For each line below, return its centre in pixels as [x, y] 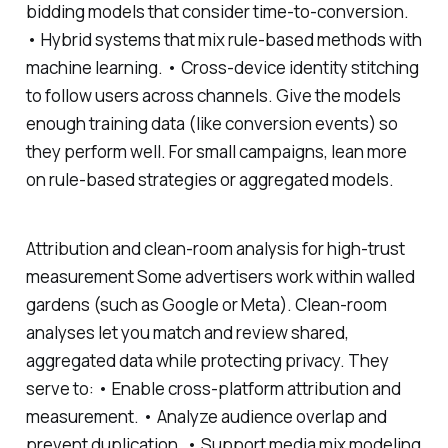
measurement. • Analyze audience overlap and [206, 416]
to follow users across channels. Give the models [213, 95]
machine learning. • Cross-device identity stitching [222, 67]
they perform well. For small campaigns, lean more [216, 151]
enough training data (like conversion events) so [211, 123]
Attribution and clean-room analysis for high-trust [215, 248]
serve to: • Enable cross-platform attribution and [213, 388]
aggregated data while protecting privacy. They [207, 360]
